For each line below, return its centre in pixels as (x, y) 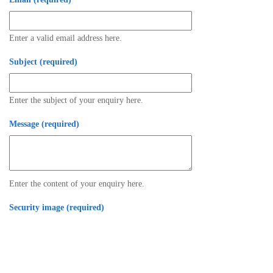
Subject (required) (43, 62)
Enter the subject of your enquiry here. (76, 100)
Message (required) (44, 124)
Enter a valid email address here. (66, 38)
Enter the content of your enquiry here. (77, 184)
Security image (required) (57, 207)
